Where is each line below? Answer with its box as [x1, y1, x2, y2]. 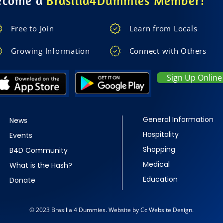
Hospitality [143, 129, 179, 140]
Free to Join [10, 23, 54, 34]
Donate [9, 175, 35, 186]
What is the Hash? [9, 160, 72, 171]
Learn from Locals [129, 23, 198, 34]
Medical [143, 159, 170, 170]
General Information [143, 114, 214, 125]
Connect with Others [129, 46, 207, 56]
